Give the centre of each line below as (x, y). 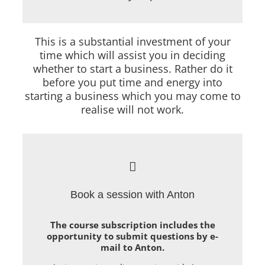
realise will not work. (132, 109)
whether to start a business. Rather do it (132, 68)
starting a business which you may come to (132, 96)
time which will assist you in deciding (132, 55)
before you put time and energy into (132, 82)
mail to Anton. (132, 247)
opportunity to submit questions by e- (132, 236)
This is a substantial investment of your (132, 41)
